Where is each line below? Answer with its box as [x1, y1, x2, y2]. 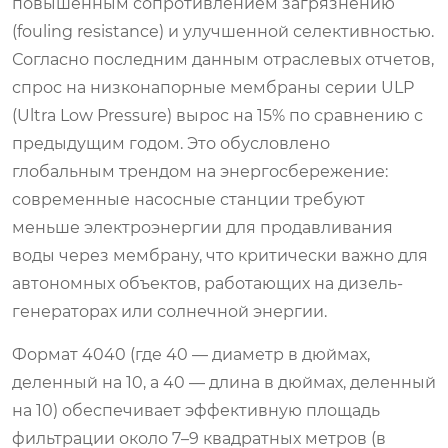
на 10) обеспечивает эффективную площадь [12, 400, 380, 420]
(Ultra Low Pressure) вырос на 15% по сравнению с [12, 105, 423, 125]
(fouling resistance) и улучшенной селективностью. [12, 21, 434, 41]
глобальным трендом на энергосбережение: [12, 161, 388, 181]
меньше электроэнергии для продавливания [12, 217, 393, 237]
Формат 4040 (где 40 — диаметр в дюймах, [12, 344, 370, 364]
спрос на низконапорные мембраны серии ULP [12, 77, 414, 97]
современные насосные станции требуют [12, 189, 365, 209]
